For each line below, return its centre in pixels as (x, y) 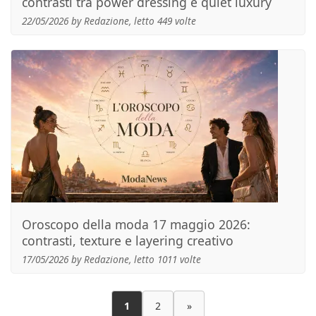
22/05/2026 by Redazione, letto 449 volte (109, 21)
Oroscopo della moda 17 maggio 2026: (136, 224)
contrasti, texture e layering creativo (128, 241)
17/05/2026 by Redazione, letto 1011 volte (111, 259)
